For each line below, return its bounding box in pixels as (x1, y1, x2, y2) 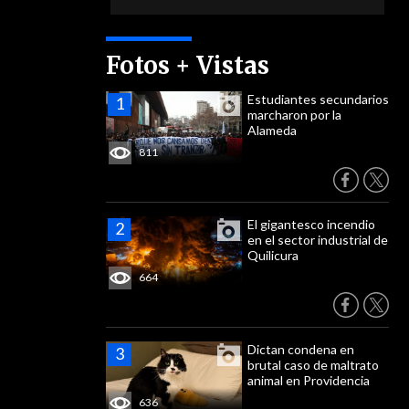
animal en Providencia (247, 372, 370, 388)
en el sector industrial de (247, 232, 388, 247)
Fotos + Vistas (106, 50, 269, 80)
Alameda (247, 122, 297, 138)
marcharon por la (247, 107, 341, 122)
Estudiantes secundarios (247, 91, 389, 107)
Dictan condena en (247, 341, 354, 357)
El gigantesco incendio (247, 216, 375, 232)
